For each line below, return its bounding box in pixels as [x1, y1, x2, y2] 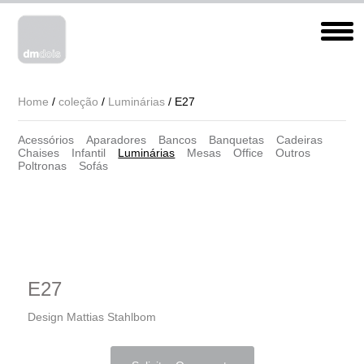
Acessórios [18, 133, 75, 146]
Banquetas [209, 133, 265, 146]
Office [233, 146, 264, 159]
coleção [58, 95, 99, 108]
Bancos [158, 133, 197, 146]
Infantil [71, 146, 106, 159]
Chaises [18, 146, 60, 159]
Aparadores [86, 133, 147, 146]
